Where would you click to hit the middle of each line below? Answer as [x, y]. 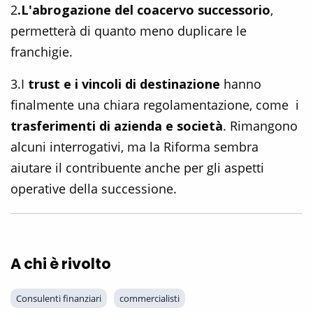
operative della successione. [95, 189]
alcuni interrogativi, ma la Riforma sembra [134, 147]
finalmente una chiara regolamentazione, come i [155, 105]
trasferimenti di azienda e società [117, 126]
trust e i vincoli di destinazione [126, 84]
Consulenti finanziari [59, 299]
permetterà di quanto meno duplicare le [129, 31]
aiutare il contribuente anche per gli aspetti [137, 168]
